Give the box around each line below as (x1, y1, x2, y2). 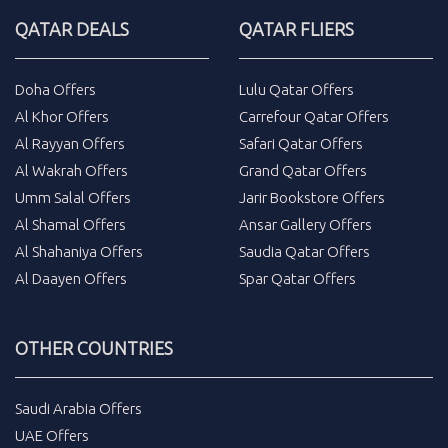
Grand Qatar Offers (239, 162, 367, 179)
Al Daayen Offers (15, 270, 127, 287)
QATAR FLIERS (239, 19, 354, 39)
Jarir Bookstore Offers (239, 189, 385, 206)
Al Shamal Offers (15, 216, 126, 233)
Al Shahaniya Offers (15, 243, 143, 260)
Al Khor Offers (15, 108, 109, 125)
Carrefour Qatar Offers (239, 108, 389, 125)
